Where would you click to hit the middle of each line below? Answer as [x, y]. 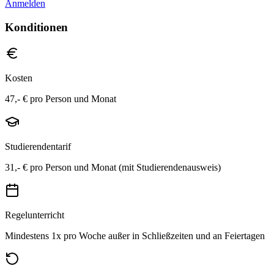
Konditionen [36, 27]
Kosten [19, 78]
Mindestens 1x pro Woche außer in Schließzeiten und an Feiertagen [135, 235]
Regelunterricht [35, 215]
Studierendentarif [38, 146]
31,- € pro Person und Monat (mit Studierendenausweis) [113, 167]
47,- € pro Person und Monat [61, 98]
